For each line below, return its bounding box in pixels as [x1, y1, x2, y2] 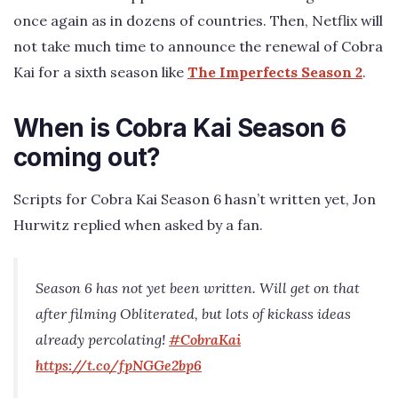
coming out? [13, 142, 161, 172]
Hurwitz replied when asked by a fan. [13, 216, 263, 234]
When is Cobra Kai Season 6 [13, 113, 346, 143]
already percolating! [36, 330, 169, 349]
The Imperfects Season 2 [187, 63, 362, 81]
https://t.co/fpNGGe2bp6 [36, 356, 202, 375]
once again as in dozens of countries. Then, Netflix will [13, 12, 383, 29]
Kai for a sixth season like [13, 63, 187, 81]
